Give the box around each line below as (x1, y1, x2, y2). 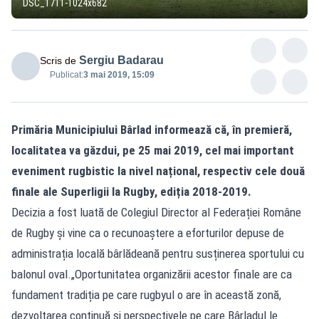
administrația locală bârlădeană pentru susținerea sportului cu (11, 246, 304, 261)
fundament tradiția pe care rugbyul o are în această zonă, (11, 287, 281, 302)
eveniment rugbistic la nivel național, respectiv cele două (11, 163, 305, 178)
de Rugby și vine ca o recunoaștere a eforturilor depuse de (11, 225, 284, 240)
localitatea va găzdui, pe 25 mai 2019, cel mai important (11, 142, 294, 157)
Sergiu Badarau (79, 53, 164, 66)
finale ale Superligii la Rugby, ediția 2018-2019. (11, 184, 251, 199)
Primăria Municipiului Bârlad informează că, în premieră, (11, 122, 292, 137)
